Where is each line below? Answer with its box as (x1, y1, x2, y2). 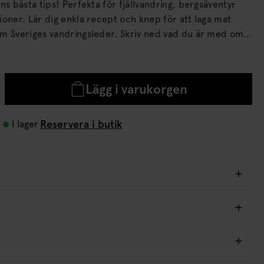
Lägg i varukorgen (85, 81, 187, 97)
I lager (12, 118, 38, 130)
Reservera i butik (40, 118, 122, 130)
